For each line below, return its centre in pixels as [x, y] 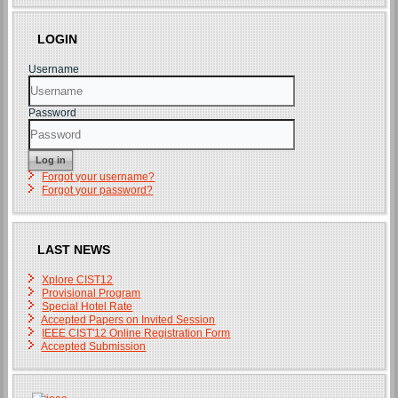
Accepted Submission [94, 346]
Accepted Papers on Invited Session [128, 319]
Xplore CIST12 [78, 279]
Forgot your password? [98, 190]
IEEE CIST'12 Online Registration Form [136, 333]
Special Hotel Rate [88, 306]
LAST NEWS [74, 249]
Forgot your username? [99, 176]
